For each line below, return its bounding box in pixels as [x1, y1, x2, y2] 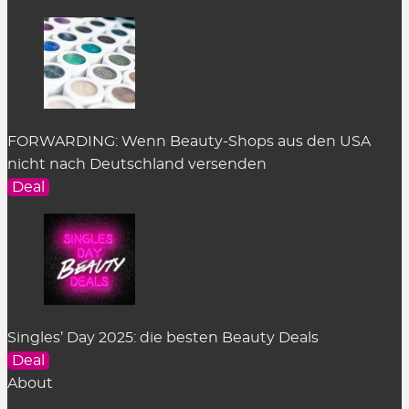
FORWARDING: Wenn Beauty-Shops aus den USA [7, 133, 371, 149]
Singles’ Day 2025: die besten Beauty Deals [7, 330, 319, 345]
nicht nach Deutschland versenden [7, 156, 267, 172]
